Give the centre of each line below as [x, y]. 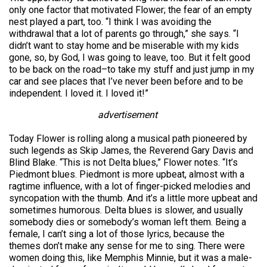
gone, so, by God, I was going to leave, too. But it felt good [130, 58]
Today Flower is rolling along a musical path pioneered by [128, 139]
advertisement [128, 115]
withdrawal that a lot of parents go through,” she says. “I [124, 34]
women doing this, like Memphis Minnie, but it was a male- [131, 258]
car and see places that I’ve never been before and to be [126, 81]
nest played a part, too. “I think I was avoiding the [110, 22]
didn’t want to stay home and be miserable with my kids [124, 46]
